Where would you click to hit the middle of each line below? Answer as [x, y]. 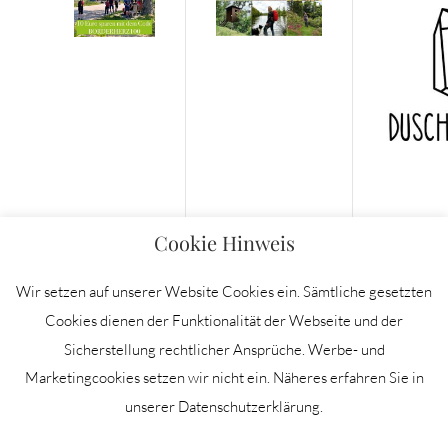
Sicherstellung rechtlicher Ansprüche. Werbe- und [224, 349]
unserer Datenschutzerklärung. [224, 407]
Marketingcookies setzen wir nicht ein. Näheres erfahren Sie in [224, 378]
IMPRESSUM [224, 370]
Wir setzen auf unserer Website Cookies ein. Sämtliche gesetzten [224, 292]
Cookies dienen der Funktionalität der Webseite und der [224, 320]
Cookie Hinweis [224, 243]
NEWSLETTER [224, 426]
